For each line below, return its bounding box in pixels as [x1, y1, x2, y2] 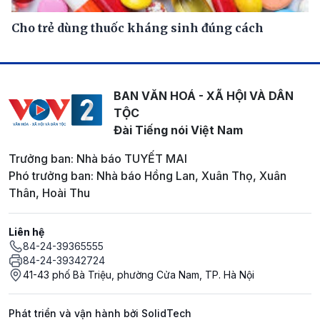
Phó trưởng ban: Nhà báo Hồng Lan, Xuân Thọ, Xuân [9, 168, 286, 183]
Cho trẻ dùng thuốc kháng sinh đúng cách [11, 20, 264, 35]
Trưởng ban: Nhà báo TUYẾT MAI [9, 151, 187, 166]
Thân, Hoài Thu [9, 185, 90, 200]
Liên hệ [9, 225, 44, 238]
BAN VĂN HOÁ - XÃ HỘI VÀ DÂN [113, 88, 294, 103]
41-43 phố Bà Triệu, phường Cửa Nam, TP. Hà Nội [23, 268, 254, 281]
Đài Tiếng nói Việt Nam [113, 122, 243, 137]
